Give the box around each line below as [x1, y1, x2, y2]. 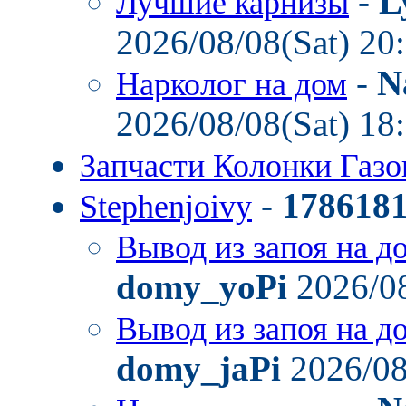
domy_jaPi [116, 349, 281, 388]
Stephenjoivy [80, 188, 252, 225]
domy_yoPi [116, 267, 287, 306]
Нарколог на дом [116, 66, 347, 102]
